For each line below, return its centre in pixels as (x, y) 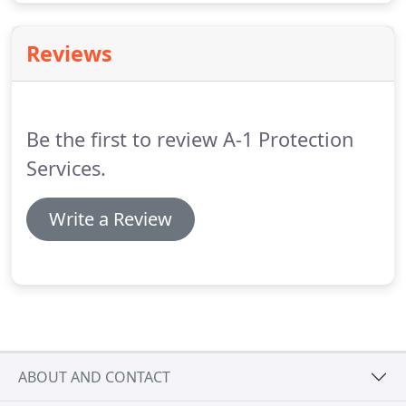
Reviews (69, 53)
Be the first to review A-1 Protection (190, 139)
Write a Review (111, 219)
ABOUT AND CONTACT (94, 377)
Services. (66, 168)
